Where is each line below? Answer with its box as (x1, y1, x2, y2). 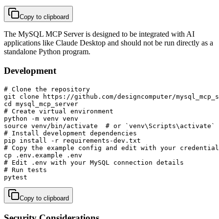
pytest (4, 173, 27, 181)
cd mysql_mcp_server (4, 100, 78, 108)
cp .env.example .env (4, 151, 82, 159)
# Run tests (4, 166, 47, 174)
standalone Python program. (4, 47, 90, 56)
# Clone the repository (4, 85, 90, 93)
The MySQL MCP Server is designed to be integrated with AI (4, 30, 195, 39)
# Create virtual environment (4, 107, 113, 115)
